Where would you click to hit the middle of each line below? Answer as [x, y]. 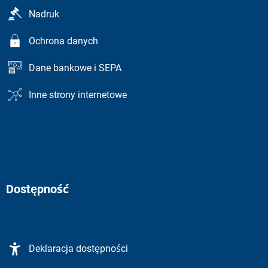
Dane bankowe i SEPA [75, 68]
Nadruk [44, 14]
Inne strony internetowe [78, 95]
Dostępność [37, 189]
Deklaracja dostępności [78, 249]
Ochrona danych [63, 41]
